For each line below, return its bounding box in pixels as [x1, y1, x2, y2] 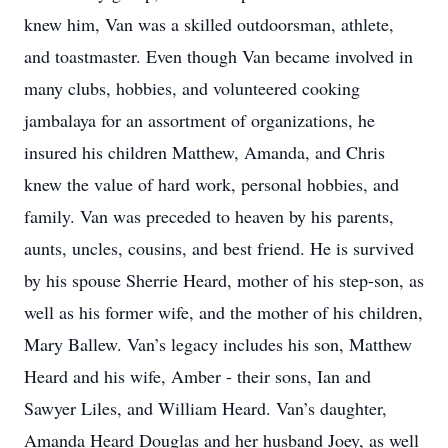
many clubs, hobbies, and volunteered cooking [24, 76, 360, 100]
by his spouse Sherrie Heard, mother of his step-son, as [24, 268, 424, 292]
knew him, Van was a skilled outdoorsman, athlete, [24, 12, 394, 36]
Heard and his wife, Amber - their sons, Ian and [24, 364, 371, 388]
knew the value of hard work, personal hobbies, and [24, 172, 399, 196]
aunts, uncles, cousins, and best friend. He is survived [24, 236, 414, 260]
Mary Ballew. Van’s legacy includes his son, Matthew [24, 332, 412, 356]
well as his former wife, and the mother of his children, [24, 300, 423, 324]
